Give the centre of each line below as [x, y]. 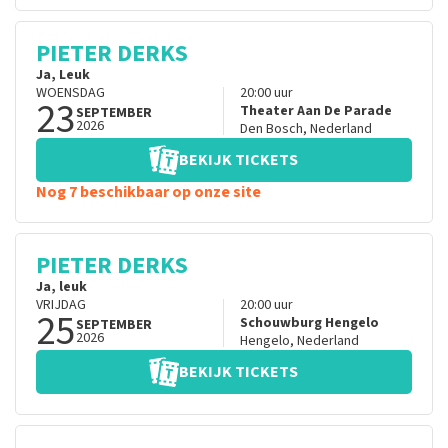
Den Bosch [271, 129]
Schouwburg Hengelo [309, 323]
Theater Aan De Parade [315, 111]
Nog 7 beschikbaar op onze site [148, 192]
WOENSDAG [70, 93]
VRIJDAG [61, 305]
